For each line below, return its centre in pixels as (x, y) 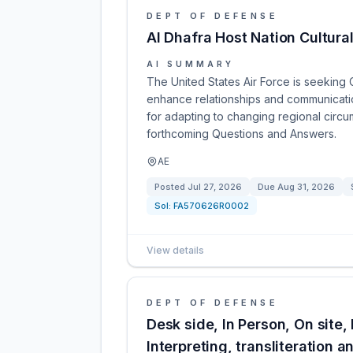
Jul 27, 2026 (215, 187)
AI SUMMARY (190, 64)
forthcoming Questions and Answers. (242, 134)
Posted (171, 187)
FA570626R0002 (211, 206)
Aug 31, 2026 (306, 187)
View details (175, 250)
